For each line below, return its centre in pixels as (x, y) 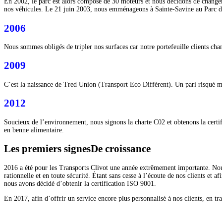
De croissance (121, 149)
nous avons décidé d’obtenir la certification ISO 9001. (80, 183)
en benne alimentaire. (34, 130)
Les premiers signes (47, 149)
